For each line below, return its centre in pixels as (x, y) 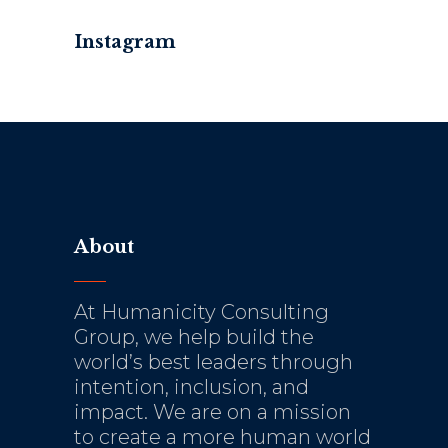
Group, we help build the (194, 337)
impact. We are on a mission (212, 412)
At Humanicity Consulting (201, 312)
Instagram (125, 42)
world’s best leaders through (213, 362)
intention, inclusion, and (191, 387)
